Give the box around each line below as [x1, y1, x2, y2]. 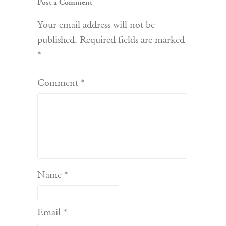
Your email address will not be [37, 20, 155, 30]
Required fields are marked [80, 35, 185, 45]
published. [37, 35, 77, 45]
